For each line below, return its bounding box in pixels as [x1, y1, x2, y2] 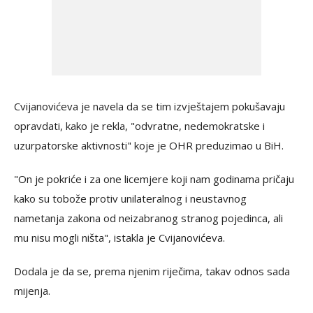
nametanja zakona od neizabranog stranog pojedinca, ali [14, 211, 283, 225]
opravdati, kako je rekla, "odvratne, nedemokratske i [14, 119, 265, 133]
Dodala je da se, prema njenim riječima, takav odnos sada [14, 264, 290, 278]
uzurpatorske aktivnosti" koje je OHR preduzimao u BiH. [14, 138, 284, 152]
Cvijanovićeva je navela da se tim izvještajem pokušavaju [14, 99, 285, 113]
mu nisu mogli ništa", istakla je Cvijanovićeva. [14, 231, 225, 245]
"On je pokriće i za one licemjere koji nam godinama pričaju [14, 172, 294, 186]
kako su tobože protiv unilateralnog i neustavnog [14, 191, 247, 205]
